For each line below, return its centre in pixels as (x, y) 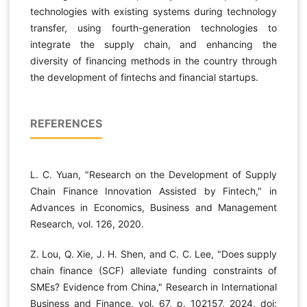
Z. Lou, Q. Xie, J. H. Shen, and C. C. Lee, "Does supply (153, 254)
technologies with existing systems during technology (153, 11)
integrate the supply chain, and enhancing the (153, 44)
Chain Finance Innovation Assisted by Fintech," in (153, 191)
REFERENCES (66, 123)
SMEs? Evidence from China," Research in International (153, 286)
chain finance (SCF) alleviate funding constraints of (153, 270)
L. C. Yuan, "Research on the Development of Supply (153, 174)
